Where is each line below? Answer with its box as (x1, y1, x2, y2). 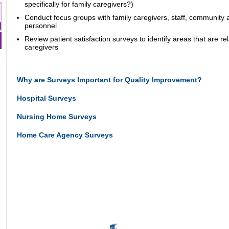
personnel (25, 21, 59, 30)
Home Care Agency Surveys (17, 130, 113, 139)
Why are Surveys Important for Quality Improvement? (17, 75, 202, 84)
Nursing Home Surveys (17, 112, 97, 121)
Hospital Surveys (17, 94, 76, 102)
